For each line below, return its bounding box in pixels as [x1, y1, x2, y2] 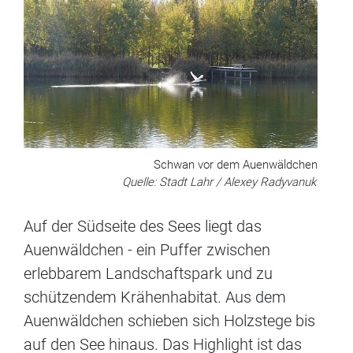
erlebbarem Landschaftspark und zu [24, 264, 273, 284]
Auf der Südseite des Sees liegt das [24, 217, 262, 236]
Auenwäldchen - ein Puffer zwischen [24, 240, 270, 260]
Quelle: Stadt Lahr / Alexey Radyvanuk [122, 175, 316, 190]
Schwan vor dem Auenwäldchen [154, 158, 318, 173]
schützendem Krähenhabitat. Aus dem [24, 288, 286, 307]
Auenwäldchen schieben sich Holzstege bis [24, 311, 315, 331]
